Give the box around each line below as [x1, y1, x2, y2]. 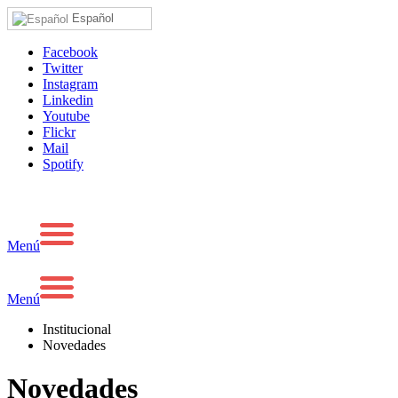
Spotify [43, 155, 84, 171]
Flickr [43, 123, 76, 139]
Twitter [43, 60, 83, 76]
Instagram [43, 76, 98, 92]
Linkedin [43, 92, 93, 107]
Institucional [43, 321, 111, 337]
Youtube [43, 107, 90, 123]
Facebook [43, 44, 98, 60]
